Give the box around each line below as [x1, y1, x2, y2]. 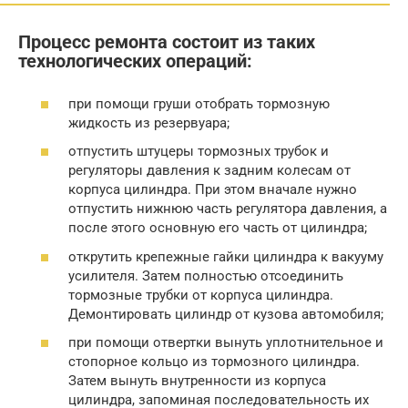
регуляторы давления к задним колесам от [68, 162, 351, 178]
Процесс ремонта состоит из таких [18, 32, 315, 53]
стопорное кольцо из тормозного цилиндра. [68, 353, 360, 370]
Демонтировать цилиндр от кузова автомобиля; [68, 305, 383, 322]
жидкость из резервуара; [68, 114, 229, 131]
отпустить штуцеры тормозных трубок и [68, 143, 329, 159]
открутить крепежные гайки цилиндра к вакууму [68, 248, 383, 265]
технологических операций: [18, 51, 252, 72]
